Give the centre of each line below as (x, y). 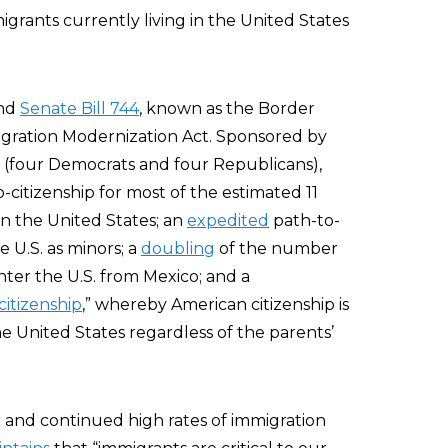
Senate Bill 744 (79, 108)
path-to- (304, 220)
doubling (178, 248)
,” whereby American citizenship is (215, 304)
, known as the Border (227, 108)
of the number (276, 248)
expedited (228, 220)
